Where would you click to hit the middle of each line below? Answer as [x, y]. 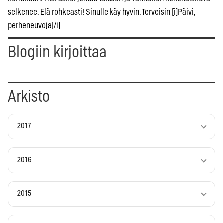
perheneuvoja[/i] [34, 25]
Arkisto [29, 96]
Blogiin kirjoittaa [57, 52]
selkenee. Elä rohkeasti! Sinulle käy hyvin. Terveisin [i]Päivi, [102, 12]
